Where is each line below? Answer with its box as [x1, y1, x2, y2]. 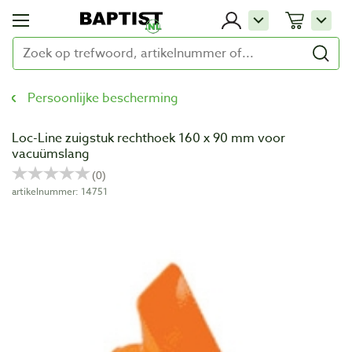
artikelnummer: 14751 [12, 185, 108, 198]
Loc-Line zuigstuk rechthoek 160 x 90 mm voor [12, 129, 285, 148]
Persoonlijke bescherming [27, 89, 178, 108]
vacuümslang [12, 145, 90, 163]
